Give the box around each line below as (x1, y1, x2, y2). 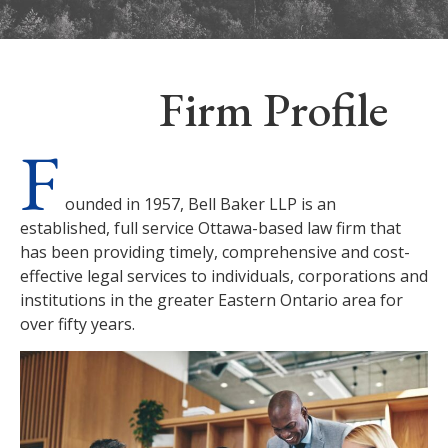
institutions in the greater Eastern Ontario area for (20, 289, 403, 312)
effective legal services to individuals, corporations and (20, 265, 428, 288)
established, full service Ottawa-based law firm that (20, 217, 401, 240)
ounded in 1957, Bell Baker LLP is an (65, 193, 336, 216)
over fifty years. (20, 313, 135, 336)
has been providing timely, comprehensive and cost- (20, 241, 410, 264)
